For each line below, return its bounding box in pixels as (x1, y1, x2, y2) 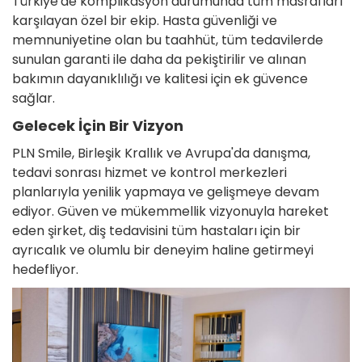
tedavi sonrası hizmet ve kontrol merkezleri (12, 163, 287, 183)
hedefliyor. (12, 260, 78, 280)
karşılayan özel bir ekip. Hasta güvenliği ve (12, 11, 277, 31)
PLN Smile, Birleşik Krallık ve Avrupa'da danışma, (12, 144, 310, 163)
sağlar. (12, 89, 55, 108)
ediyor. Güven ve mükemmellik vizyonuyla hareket (12, 202, 329, 221)
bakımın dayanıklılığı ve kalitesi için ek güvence (12, 69, 308, 89)
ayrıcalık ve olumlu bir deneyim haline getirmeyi (12, 241, 314, 260)
